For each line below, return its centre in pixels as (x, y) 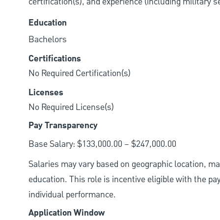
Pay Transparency (63, 125)
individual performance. (72, 194)
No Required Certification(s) (80, 73)
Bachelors (48, 39)
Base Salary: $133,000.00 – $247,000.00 (102, 144)
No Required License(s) (71, 107)
